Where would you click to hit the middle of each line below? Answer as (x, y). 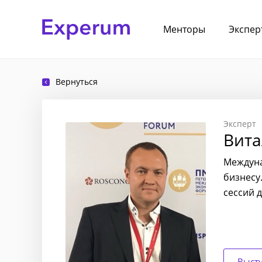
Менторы (184, 29)
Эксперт (240, 124)
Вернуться (77, 82)
